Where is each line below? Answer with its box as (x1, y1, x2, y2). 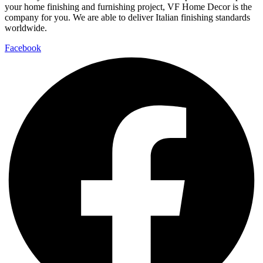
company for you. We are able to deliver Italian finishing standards (5, 12, 250, 23)
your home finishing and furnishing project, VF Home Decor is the (5, 2, 252, 12)
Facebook (5, 43, 41, 53)
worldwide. (5, 23, 47, 33)
